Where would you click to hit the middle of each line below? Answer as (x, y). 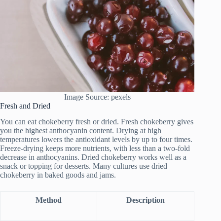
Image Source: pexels (97, 97)
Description (146, 200)
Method (49, 200)
